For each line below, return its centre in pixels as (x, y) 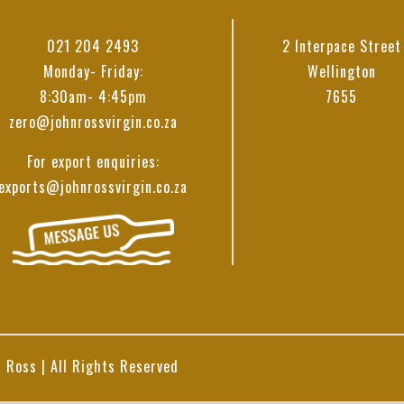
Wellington (341, 71)
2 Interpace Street (341, 46)
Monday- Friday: (93, 71)
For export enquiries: (93, 161)
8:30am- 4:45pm (93, 96)
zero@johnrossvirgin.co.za (93, 122)
